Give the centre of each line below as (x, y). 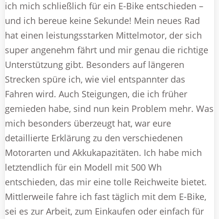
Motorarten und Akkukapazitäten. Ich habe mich (103, 152)
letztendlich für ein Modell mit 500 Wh (83, 167)
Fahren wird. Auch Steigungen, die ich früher (96, 94)
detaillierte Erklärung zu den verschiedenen (94, 138)
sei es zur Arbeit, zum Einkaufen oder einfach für (104, 211)
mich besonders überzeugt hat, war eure (88, 123)
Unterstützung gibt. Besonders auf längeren (95, 64)
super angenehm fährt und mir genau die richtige (107, 50)
